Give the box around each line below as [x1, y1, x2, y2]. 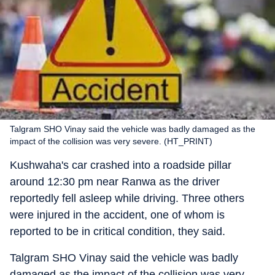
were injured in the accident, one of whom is [10, 209, 225, 221]
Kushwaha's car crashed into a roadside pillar [10, 159, 231, 171]
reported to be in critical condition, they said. [10, 225, 225, 238]
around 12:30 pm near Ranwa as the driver [10, 176, 220, 188]
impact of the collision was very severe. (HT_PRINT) [10, 136, 212, 146]
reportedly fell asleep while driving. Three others [10, 192, 244, 204]
